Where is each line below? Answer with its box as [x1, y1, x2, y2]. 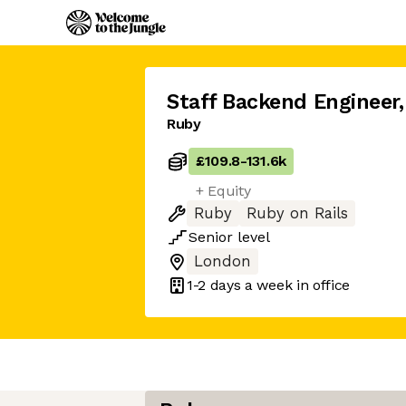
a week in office [240, 275, 351, 294]
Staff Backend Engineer [167, 90, 399, 114]
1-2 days [187, 275, 241, 294]
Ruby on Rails [246, 205, 348, 222]
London [194, 253, 251, 270]
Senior [188, 228, 233, 246]
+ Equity [196, 182, 251, 199]
